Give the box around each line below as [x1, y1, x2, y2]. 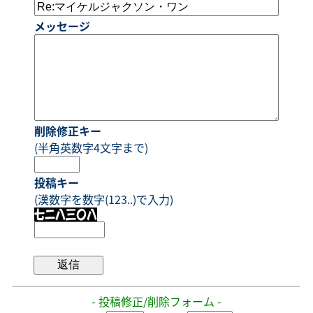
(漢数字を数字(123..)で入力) [34, 190, 173, 208]
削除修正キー [34, 122, 101, 139]
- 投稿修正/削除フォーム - [92, 292, 221, 310]
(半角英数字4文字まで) [34, 138, 148, 156]
